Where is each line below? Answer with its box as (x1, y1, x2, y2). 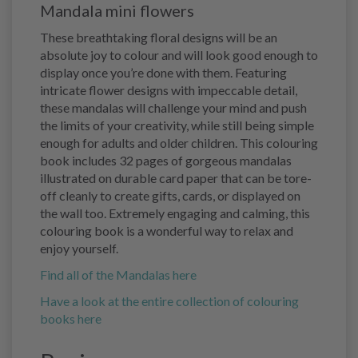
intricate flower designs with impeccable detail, (40, 82, 297, 97)
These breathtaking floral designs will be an (40, 29, 277, 45)
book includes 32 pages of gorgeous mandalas (40, 152, 292, 168)
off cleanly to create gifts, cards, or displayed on (40, 187, 300, 203)
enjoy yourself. (40, 240, 118, 256)
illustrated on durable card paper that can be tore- (40, 169, 312, 185)
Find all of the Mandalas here (40, 266, 197, 282)
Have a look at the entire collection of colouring (40, 292, 299, 308)
